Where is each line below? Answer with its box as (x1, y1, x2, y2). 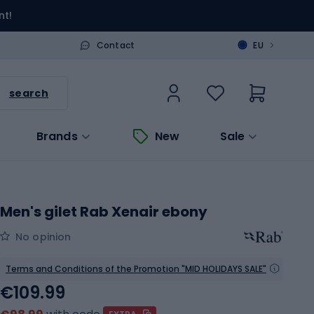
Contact (96, 39, 135, 51)
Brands (36, 128, 78, 144)
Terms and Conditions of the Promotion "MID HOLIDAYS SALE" (6, 262, 266, 275)
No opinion (15, 229, 71, 244)
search (8, 86, 49, 100)
